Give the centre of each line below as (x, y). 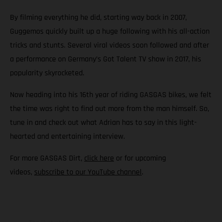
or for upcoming (140, 159)
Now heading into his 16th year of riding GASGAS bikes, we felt (111, 95)
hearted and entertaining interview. (67, 137)
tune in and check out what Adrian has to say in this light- (103, 123)
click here (99, 159)
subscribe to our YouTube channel (88, 172)
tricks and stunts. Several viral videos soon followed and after (110, 46)
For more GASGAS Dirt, (47, 159)
